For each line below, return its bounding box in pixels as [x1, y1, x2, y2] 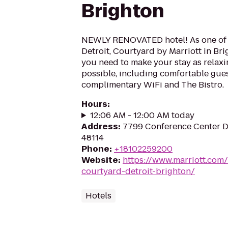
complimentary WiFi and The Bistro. [81, 79, 224, 91]
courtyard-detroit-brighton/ [81, 165, 195, 177]
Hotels [85, 190, 111, 202]
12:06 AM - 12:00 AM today [90, 109, 194, 121]
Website [81, 154, 118, 166]
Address [81, 121, 118, 132]
